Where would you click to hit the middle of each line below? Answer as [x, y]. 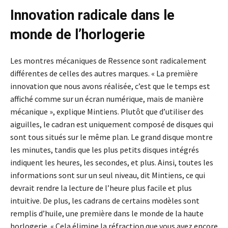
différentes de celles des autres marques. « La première [104, 73]
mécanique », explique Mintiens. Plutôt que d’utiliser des [107, 111]
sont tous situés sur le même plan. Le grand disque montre [111, 137]
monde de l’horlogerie [78, 34]
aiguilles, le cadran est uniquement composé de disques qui [112, 124]
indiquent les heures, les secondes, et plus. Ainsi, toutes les [112, 162]
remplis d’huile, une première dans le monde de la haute [107, 213]
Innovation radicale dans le [92, 15]
